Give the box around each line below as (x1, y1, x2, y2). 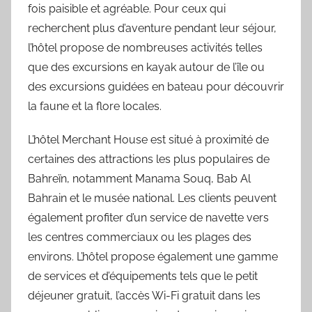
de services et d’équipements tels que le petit (28, 269, 258, 283)
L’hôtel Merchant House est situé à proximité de (28, 132, 269, 146)
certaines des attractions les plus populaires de (28, 152, 270, 166)
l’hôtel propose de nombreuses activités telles (28, 40, 263, 54)
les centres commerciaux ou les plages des (28, 230, 251, 244)
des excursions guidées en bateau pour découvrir (28, 79, 284, 93)
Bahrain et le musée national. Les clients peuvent (28, 191, 276, 205)
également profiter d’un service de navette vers (28, 210, 269, 224)
